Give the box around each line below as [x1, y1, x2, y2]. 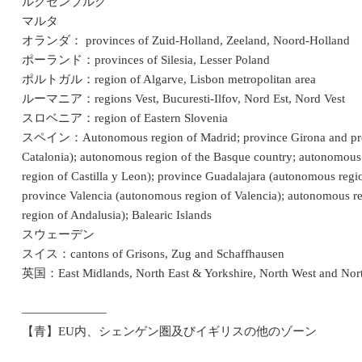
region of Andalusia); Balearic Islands [22, 208, 212, 222]
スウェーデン [22, 228, 95, 242]
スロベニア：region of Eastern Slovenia [22, 112, 228, 125]
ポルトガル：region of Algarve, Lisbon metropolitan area [22, 73, 316, 86]
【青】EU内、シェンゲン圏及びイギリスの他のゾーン [22, 325, 317, 339]
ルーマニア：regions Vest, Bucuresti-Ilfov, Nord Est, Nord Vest [22, 92, 345, 106]
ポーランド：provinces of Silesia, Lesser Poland [22, 53, 270, 67]
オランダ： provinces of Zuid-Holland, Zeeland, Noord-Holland [22, 34, 350, 48]
